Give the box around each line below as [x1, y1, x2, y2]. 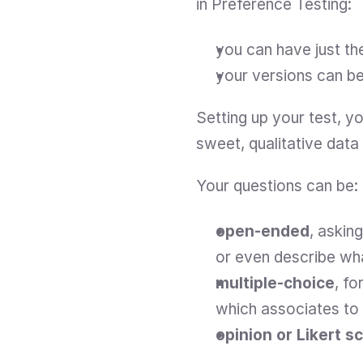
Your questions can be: [196, 177, 358, 196]
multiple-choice [216, 274, 335, 293]
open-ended [216, 222, 310, 241]
